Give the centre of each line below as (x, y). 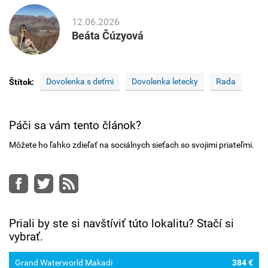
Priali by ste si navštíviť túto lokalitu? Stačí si (121, 223)
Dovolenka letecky (165, 81)
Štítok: (22, 82)
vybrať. (26, 236)
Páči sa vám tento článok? (75, 126)
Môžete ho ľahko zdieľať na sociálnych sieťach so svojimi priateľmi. (132, 145)
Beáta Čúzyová (108, 36)
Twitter (66, 183)
